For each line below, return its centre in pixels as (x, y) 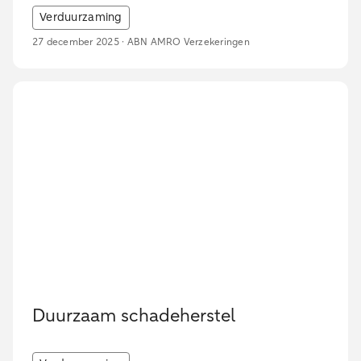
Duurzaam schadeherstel (134, 317)
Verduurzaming (81, 18)
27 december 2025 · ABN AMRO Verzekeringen (141, 43)
